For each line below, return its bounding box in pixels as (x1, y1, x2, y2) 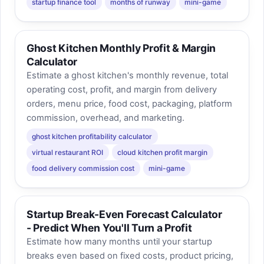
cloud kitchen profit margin (117, 147, 208, 157)
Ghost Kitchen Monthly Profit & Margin (26, 42, 216, 55)
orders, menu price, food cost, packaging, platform (26, 98, 232, 110)
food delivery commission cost (32, 163, 135, 173)
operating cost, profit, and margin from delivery (26, 84, 217, 95)
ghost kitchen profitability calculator (32, 131, 153, 141)
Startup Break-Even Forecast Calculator (26, 208, 222, 221)
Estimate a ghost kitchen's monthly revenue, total (26, 70, 228, 81)
